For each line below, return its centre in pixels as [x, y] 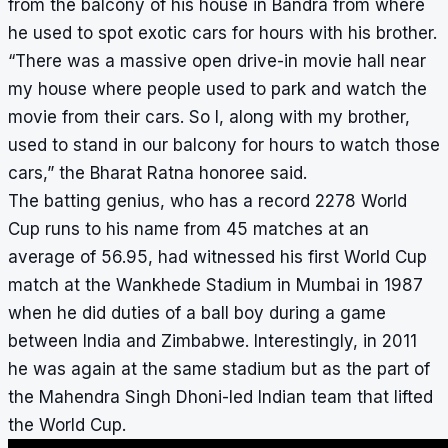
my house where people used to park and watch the [217, 89]
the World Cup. [67, 425]
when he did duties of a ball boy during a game [197, 313]
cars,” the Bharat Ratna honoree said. [157, 173]
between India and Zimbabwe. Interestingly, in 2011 [212, 341]
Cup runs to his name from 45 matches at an [188, 229]
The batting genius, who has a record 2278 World [207, 201]
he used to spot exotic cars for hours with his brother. [222, 33]
